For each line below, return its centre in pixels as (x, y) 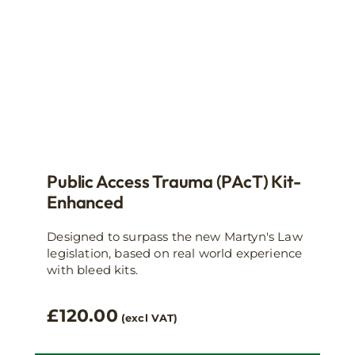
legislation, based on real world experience (175, 253)
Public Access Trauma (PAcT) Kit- (174, 181)
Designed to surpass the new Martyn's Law (175, 236)
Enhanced (85, 202)
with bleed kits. (92, 269)
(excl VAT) (150, 318)
